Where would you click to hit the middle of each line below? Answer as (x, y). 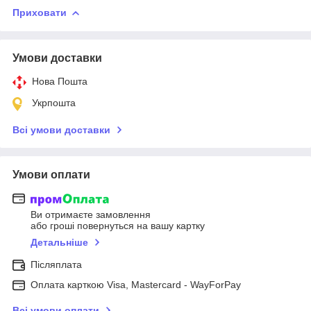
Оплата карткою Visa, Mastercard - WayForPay (136, 285)
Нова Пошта (60, 81)
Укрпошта (54, 102)
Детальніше (59, 243)
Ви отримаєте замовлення (91, 215)
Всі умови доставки (61, 129)
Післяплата (56, 265)
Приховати (40, 12)
